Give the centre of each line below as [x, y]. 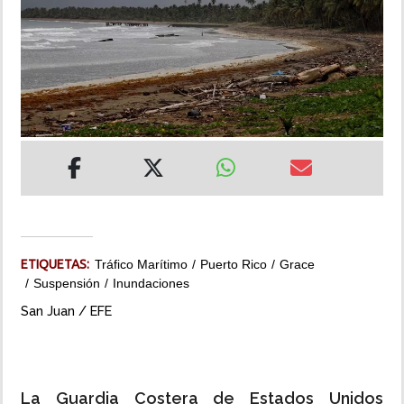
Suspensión [67, 284]
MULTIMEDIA [53, 85]
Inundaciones [151, 284]
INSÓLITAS [46, 33]
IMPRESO [42, 136]
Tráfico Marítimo [141, 265]
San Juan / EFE [66, 311]
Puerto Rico [234, 265]
